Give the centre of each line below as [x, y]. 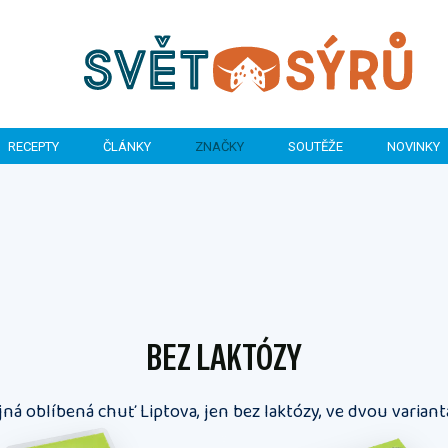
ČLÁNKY [127, 146]
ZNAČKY [219, 146]
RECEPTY [33, 146]
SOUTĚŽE [315, 146]
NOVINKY [413, 146]
